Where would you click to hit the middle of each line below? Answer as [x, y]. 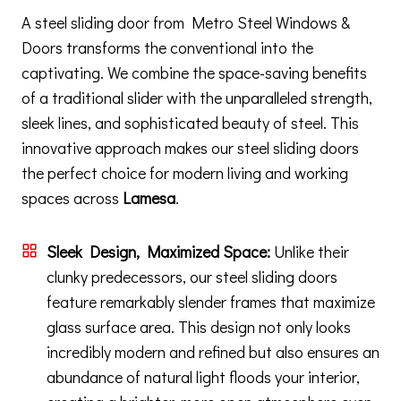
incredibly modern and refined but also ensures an [213, 352]
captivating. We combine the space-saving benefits [194, 73]
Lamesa [149, 198]
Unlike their [310, 252]
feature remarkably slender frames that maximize [211, 302]
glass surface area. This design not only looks [199, 327]
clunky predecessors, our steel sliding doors [192, 277]
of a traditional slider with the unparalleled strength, [197, 98]
